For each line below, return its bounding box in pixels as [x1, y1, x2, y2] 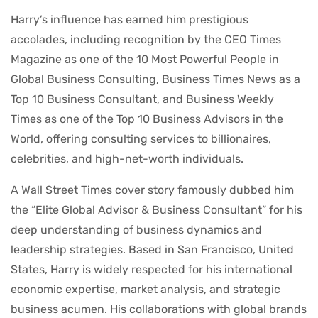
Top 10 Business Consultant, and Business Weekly [11, 92, 274, 106]
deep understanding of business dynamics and [11, 222, 262, 236]
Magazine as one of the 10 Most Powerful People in [11, 52, 279, 66]
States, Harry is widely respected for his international [11, 262, 292, 276]
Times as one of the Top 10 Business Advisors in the [11, 111, 283, 126]
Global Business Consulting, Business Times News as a [11, 72, 300, 86]
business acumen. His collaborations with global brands [11, 302, 307, 316]
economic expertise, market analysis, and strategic [11, 282, 280, 296]
